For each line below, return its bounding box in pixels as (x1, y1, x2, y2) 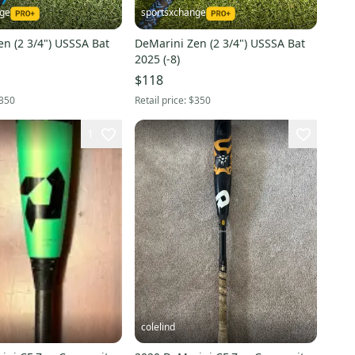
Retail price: (134, 94, 189, 108)
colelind (140, 320, 175, 334)
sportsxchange (140, 6, 206, 20)
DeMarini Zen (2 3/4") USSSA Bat (134, 36, 305, 52)
